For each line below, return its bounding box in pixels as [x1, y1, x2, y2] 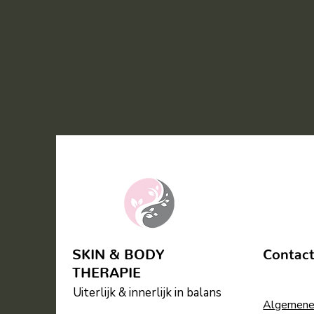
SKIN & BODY [71, 245, 165, 256]
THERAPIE [71, 264, 141, 274]
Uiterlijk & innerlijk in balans [72, 285, 221, 301]
